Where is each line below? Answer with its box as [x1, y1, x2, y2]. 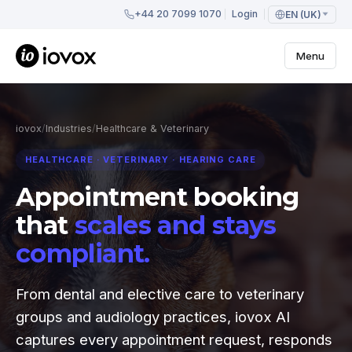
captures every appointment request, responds [16, 331, 332, 349]
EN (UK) [285, 8, 321, 20]
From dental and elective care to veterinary [16, 285, 304, 303]
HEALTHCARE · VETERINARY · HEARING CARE [25, 154, 256, 165]
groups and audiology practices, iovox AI [16, 308, 290, 326]
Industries [46, 123, 92, 134]
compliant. [16, 238, 150, 269]
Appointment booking [16, 181, 299, 212]
